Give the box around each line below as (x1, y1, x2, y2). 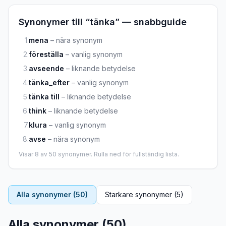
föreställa (29, 50, 64, 59)
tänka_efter (29, 78, 70, 87)
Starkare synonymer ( (105, 190, 177, 199)
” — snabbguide (115, 17, 187, 27)
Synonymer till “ (19, 17, 90, 27)
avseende (29, 64, 64, 73)
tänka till (29, 92, 60, 101)
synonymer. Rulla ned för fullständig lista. (56, 150, 179, 158)
